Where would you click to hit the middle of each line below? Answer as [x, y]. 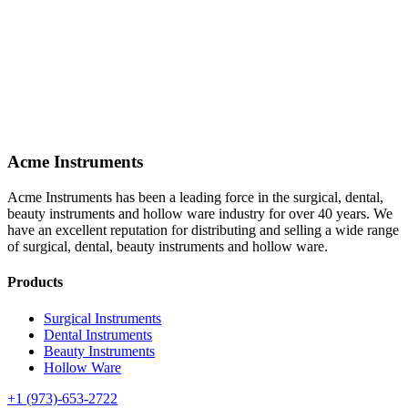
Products [35, 282]
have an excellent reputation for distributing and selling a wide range [203, 230]
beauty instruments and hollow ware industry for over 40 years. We [200, 214]
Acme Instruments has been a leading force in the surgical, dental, [195, 198]
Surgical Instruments [102, 318]
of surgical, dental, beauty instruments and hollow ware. [168, 247]
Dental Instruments [98, 334]
